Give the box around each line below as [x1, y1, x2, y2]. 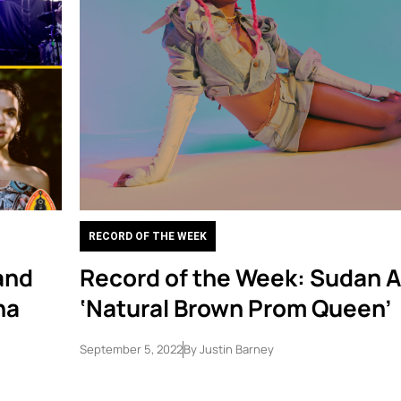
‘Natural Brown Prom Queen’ [79, 292, 391, 324]
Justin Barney [196, 341, 274, 357]
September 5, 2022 [79, 341, 183, 357]
